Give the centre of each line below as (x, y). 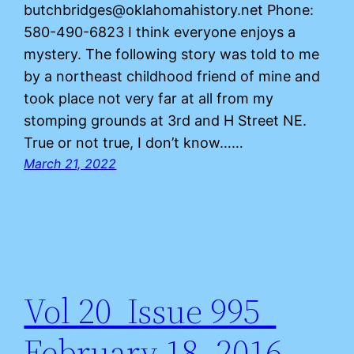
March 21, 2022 (70, 163)
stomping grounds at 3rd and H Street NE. (166, 120)
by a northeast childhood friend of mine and (172, 76)
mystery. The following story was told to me (172, 54)
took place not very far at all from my (149, 98)
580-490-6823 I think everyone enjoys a (160, 32)
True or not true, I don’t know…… (134, 142)
